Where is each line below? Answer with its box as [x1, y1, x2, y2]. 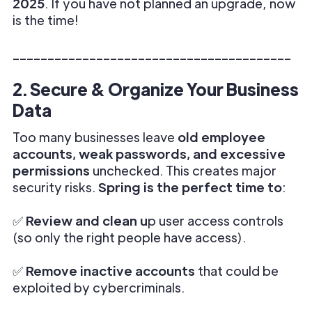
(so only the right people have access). [13, 229, 246, 245]
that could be [195, 263, 279, 279]
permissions [13, 162, 90, 178]
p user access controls [148, 212, 283, 228]
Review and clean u [26, 212, 148, 228]
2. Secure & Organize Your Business [13, 78, 299, 100]
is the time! [13, 12, 78, 28]
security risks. [13, 179, 98, 195]
